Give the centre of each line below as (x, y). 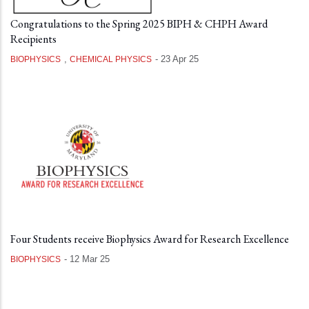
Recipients (33, 39)
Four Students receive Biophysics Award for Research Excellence (150, 239)
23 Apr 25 (180, 59)
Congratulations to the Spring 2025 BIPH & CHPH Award (139, 24)
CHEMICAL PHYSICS (111, 59)
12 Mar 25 (90, 259)
